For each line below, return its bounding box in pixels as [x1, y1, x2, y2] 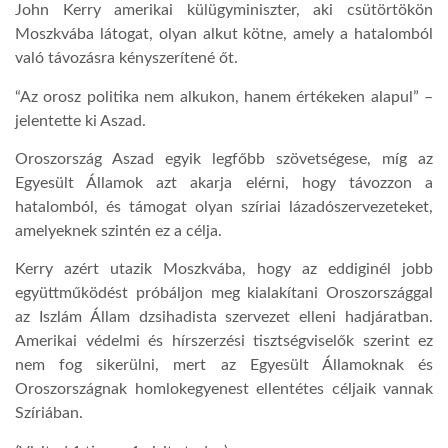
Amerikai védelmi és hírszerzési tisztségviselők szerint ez [15, 333, 433, 350]
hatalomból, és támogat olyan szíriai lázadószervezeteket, [15, 198, 433, 215]
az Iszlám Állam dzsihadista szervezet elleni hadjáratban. [15, 309, 433, 326]
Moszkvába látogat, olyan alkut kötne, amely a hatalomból [15, 26, 433, 43]
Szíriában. [15, 405, 83, 422]
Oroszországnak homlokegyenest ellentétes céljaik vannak [15, 381, 433, 398]
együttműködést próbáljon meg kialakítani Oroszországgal [15, 285, 433, 302]
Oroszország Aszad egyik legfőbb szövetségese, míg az [15, 150, 433, 167]
